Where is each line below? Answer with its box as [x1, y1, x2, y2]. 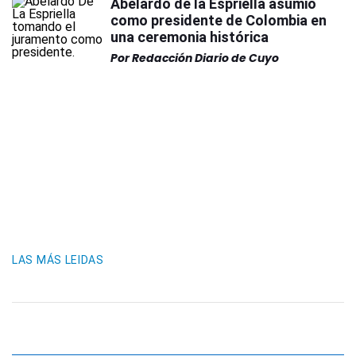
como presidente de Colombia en [110, 12, 327, 29]
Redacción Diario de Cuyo [132, 50, 279, 66]
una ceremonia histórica [110, 29, 269, 45]
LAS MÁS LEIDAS [12, 253, 104, 266]
